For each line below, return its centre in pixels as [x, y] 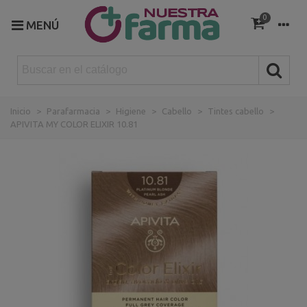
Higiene [131, 111]
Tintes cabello [236, 111]
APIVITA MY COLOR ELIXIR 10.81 [74, 124]
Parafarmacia [73, 111]
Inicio [21, 111]
